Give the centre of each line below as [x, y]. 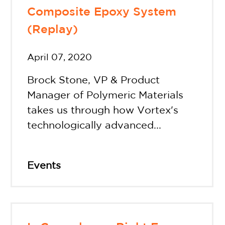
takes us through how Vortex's [102, 110]
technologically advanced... [94, 126]
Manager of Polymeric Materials [105, 95]
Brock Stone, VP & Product [93, 80]
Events [44, 166]
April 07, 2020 [59, 58]
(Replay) [52, 30]
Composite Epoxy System [101, 12]
